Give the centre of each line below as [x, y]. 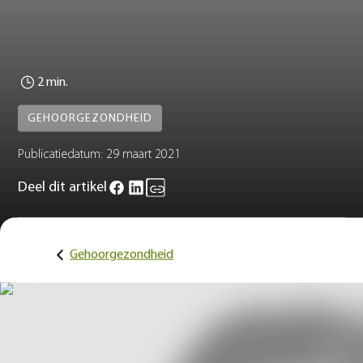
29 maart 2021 [143, 154]
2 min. [53, 82]
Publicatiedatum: [60, 154]
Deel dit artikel [62, 187]
